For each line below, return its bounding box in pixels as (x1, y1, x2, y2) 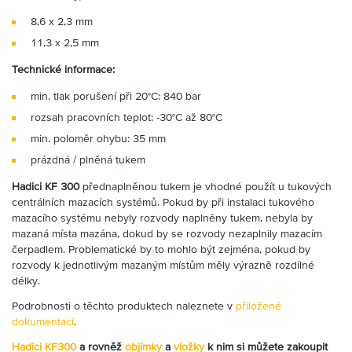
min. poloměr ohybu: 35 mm (31, 132, 166, 145)
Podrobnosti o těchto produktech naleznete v (12, 299, 236, 312)
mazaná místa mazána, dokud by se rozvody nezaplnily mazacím (12, 227, 322, 240)
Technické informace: (12, 63, 115, 75)
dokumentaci (12, 315, 74, 328)
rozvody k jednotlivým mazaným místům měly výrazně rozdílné (12, 258, 314, 271)
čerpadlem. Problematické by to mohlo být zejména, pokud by (12, 243, 310, 255)
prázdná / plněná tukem (31, 153, 145, 166)
